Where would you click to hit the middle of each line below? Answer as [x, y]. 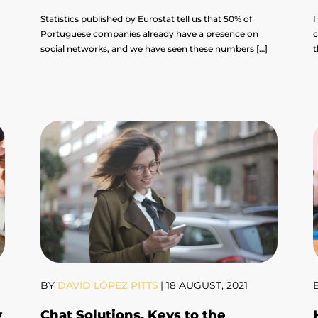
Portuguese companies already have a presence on [150, 34]
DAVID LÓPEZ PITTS [107, 286]
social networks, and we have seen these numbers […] [154, 49]
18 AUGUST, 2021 [207, 286]
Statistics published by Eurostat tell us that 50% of [147, 19]
